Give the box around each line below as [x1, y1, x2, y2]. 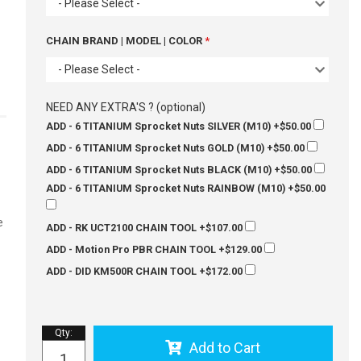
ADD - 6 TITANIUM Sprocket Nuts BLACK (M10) [45, 164, 272, 176]
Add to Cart [189, 339, 261, 356]
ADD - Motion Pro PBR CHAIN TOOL [45, 243, 216, 255]
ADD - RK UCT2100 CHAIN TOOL [45, 222, 197, 234]
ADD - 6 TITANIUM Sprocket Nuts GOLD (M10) [45, 142, 264, 154]
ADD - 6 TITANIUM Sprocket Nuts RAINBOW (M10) [45, 182, 285, 194]
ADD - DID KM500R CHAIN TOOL [45, 265, 197, 277]
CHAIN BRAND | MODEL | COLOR [45, 35, 205, 47]
